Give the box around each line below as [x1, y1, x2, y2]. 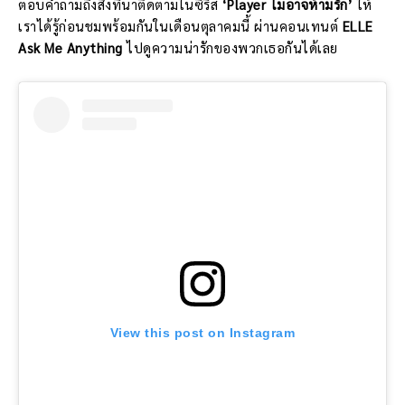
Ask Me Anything [18, 38, 127, 56]
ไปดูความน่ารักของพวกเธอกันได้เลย [127, 38, 338, 56]
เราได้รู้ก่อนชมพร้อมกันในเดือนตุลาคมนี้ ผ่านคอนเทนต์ [18, 16, 343, 34]
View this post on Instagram [109, 325, 296, 340]
